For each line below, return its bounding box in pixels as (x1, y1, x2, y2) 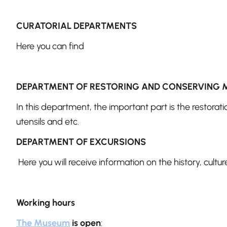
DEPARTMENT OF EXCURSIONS (16, 136, 146, 148)
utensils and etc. (16, 116, 79, 128)
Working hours (16, 197, 75, 209)
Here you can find (16, 41, 84, 52)
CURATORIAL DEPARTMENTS (16, 20, 137, 32)
